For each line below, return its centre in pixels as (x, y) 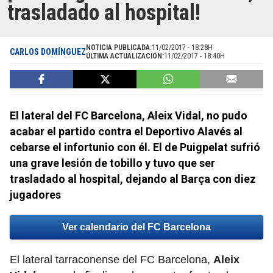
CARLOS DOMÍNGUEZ (48, 52)
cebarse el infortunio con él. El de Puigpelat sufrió (135, 147)
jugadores (35, 195)
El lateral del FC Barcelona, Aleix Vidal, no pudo (129, 116)
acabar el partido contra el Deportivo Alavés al (126, 132)
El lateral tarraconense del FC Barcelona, (112, 260)
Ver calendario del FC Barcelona (136, 227)
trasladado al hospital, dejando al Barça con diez (133, 179)
